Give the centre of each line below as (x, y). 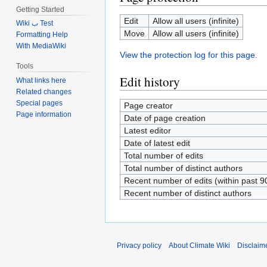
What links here (41, 81)
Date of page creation (164, 118)
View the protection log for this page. (189, 55)
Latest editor (147, 131)
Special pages (40, 103)
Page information (44, 115)
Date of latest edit (157, 143)
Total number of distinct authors (183, 168)
